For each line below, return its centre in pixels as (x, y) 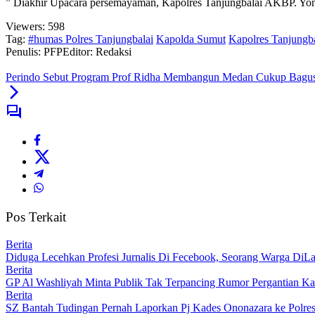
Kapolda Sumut (191, 39)
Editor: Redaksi (97, 52)
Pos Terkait (36, 217)
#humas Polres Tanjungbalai (91, 39)
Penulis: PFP (34, 52)
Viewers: (25, 27)
